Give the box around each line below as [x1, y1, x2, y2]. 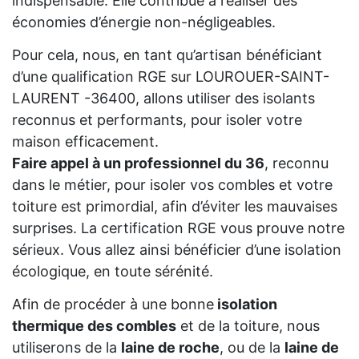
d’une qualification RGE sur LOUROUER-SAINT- [12, 67, 329, 85]
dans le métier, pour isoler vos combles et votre [12, 175, 333, 193]
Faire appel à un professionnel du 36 [12, 154, 264, 171]
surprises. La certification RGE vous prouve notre [12, 219, 345, 236]
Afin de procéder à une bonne [12, 295, 214, 313]
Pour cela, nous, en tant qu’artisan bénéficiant [12, 46, 322, 63]
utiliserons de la [12, 338, 121, 356]
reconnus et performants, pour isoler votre [12, 111, 302, 128]
